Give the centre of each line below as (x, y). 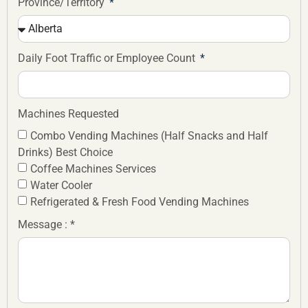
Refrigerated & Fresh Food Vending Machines (140, 201)
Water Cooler (61, 185)
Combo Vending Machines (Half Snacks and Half (149, 135)
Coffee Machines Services (93, 168)
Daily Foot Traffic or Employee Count (108, 58)
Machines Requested (68, 113)
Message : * (46, 224)
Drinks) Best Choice (65, 152)
